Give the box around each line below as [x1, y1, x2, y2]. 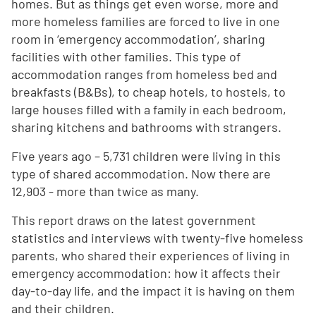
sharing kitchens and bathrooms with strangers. [11, 119, 281, 135]
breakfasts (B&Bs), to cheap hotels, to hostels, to [11, 84, 286, 99]
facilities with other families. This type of [11, 49, 241, 64]
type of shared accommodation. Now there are [11, 166, 271, 181]
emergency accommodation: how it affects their [11, 265, 281, 281]
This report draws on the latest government [11, 212, 256, 228]
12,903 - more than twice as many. [11, 183, 199, 199]
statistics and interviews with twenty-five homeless [11, 230, 303, 245]
